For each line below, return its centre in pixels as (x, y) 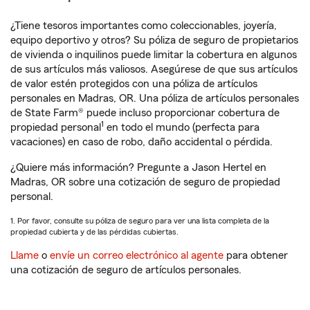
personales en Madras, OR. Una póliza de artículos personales (155, 98)
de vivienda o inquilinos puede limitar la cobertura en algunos (154, 55)
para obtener (256, 255)
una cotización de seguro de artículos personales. (126, 270)
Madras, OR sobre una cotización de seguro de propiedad (145, 182)
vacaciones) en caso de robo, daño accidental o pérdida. (142, 142)
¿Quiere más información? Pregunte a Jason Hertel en (138, 167)
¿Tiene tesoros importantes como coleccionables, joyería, (144, 26)
